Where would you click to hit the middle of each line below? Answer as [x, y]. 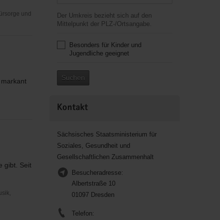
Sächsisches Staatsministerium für [107, 134]
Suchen [73, 78]
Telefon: [83, 213]
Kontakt [72, 108]
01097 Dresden [93, 195]
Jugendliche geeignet [99, 53]
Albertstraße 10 [93, 183]
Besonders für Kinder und [105, 45]
